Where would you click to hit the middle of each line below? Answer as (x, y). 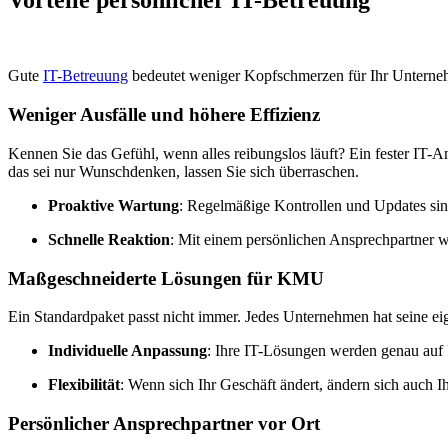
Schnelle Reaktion (109, 239)
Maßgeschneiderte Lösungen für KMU (166, 278)
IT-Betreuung (85, 76)
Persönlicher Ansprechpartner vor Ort (164, 424)
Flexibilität (84, 385)
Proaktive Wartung (113, 205)
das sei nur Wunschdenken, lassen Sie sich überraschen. (183, 171)
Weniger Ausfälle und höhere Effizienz (164, 115)
